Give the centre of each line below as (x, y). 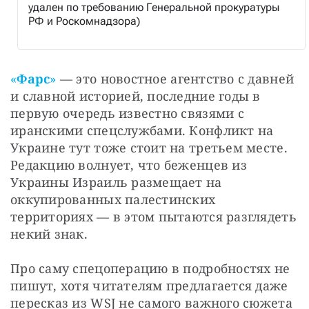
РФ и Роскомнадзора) (84, 21)
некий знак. (49, 233)
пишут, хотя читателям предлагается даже (149, 285)
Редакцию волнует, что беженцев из (129, 165)
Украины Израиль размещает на (116, 182)
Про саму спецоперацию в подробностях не (150, 268)
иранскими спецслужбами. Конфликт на (142, 130)
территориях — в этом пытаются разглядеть (153, 216)
